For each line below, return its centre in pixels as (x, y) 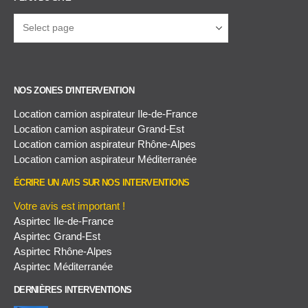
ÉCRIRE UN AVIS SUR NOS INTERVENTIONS (102, 183)
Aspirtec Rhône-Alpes (63, 251)
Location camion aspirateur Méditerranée (105, 159)
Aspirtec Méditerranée (63, 266)
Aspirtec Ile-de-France (64, 221)
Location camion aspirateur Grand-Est (99, 129)
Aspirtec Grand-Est (57, 236)
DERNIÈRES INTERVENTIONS (73, 290)
